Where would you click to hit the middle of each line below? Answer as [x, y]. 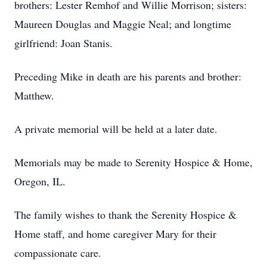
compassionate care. [58, 253]
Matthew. [34, 95]
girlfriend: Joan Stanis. [63, 43]
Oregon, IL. [40, 181]
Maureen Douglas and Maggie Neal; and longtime [123, 24]
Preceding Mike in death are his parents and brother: [128, 76]
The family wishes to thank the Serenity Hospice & [125, 215]
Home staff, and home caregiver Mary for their [115, 234]
